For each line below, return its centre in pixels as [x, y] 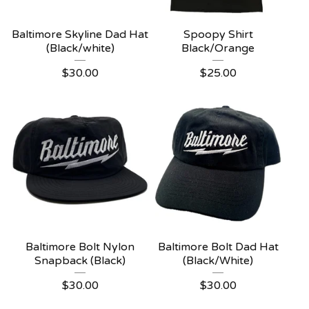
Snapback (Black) [80, 261]
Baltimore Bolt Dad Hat [218, 247]
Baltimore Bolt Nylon [80, 247]
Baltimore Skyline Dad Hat [80, 34]
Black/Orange [218, 48]
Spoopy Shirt [218, 34]
